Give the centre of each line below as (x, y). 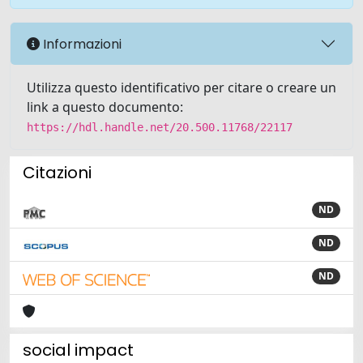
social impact (78, 350)
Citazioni (57, 173)
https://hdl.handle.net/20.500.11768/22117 (160, 127)
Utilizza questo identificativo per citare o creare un (181, 88)
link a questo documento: (105, 107)
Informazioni (81, 44)
